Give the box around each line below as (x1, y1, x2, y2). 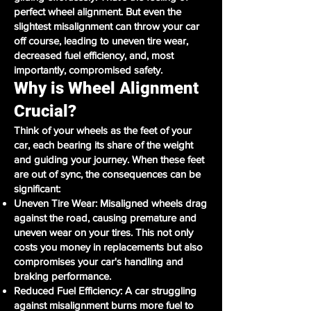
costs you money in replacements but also (14, 241, 203, 253)
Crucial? (14, 101, 76, 121)
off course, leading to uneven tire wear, (14, 35, 188, 47)
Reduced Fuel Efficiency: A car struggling (14, 285, 196, 296)
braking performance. (14, 270, 111, 282)
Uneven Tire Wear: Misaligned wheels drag (14, 197, 207, 209)
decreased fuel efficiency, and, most (14, 49, 174, 61)
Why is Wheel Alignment (14, 78, 199, 98)
